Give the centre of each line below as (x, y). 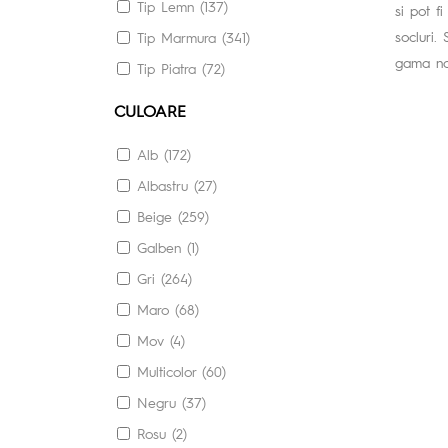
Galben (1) (168, 247)
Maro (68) (168, 309)
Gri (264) (164, 278)
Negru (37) (171, 402)
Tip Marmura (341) (193, 37)
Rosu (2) (162, 433)
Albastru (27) (177, 185)
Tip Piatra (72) (181, 68)
